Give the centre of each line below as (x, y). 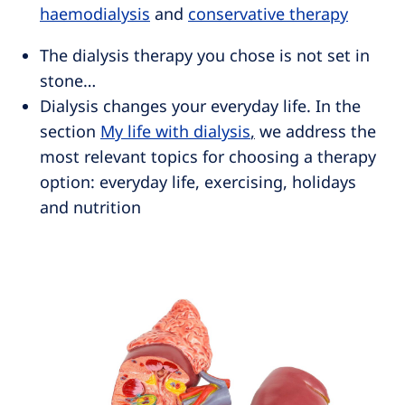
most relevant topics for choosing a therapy (208, 157)
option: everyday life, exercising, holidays (198, 182)
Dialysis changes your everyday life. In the (200, 106)
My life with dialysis (175, 132)
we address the (316, 132)
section (70, 132)
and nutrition (90, 207)
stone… (68, 81)
